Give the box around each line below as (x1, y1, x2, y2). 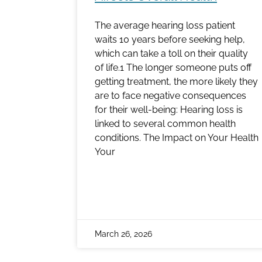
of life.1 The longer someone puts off (95, 62, 251, 74)
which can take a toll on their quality (95, 48, 248, 60)
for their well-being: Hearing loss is (95, 104, 243, 116)
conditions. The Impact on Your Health (95, 132, 258, 144)
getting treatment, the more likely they (95, 76, 258, 88)
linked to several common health (95, 118, 236, 130)
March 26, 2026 (95, 229, 152, 239)
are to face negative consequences (95, 90, 246, 102)
